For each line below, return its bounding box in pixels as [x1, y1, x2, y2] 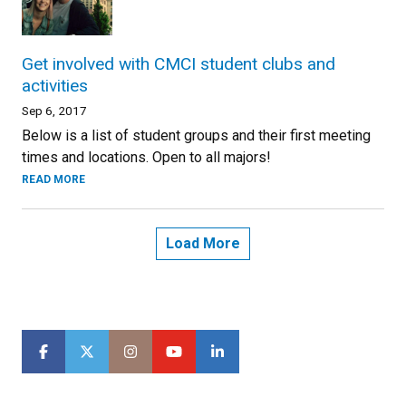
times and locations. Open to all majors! [22, 149, 271, 166]
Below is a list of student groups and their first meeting [22, 127, 371, 144]
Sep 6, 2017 [22, 103, 87, 118]
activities [22, 75, 88, 96]
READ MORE [22, 173, 85, 186]
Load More [166, 235, 240, 252]
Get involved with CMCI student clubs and [22, 53, 335, 74]
